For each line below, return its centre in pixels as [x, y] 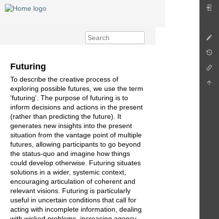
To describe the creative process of [64, 79]
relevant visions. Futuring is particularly [70, 191]
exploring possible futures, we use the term [77, 89]
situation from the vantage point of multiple [76, 135]
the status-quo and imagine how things [70, 154]
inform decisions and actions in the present [77, 107]
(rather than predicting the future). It [66, 117]
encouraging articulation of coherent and [73, 182]
